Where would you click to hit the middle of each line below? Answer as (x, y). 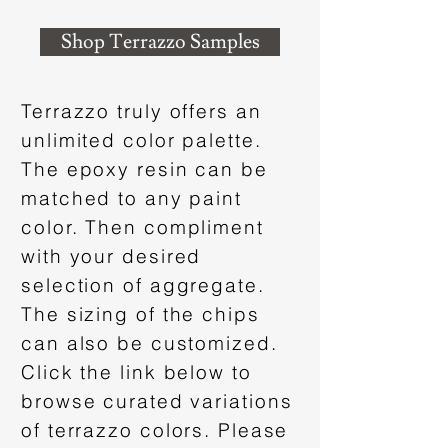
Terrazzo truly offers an (141, 111)
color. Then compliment (142, 227)
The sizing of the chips (140, 314)
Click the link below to (136, 372)
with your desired (111, 256)
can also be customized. (149, 343)
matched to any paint (131, 198)
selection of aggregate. (143, 285)
